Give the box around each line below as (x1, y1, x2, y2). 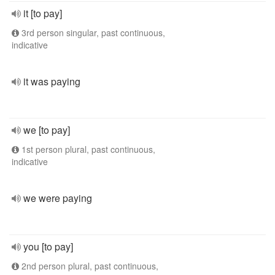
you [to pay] (23, 239, 73, 254)
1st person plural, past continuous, (19, 143, 155, 155)
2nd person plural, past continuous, (19, 260, 158, 272)
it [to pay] (23, 6, 62, 20)
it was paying (23, 74, 80, 88)
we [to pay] (23, 123, 70, 137)
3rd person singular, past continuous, (19, 26, 165, 39)
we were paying (23, 191, 92, 205)
